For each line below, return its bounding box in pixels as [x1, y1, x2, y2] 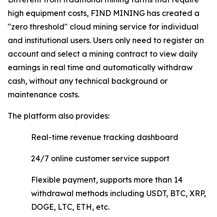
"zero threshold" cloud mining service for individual [8, 22, 199, 32]
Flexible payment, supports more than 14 [31, 175, 183, 185]
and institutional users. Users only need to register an [8, 35, 204, 46]
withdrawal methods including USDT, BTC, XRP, [31, 188, 206, 199]
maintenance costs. [8, 90, 79, 100]
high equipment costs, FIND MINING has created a [8, 8, 200, 18]
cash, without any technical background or [8, 76, 168, 86]
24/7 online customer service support [31, 154, 170, 164]
